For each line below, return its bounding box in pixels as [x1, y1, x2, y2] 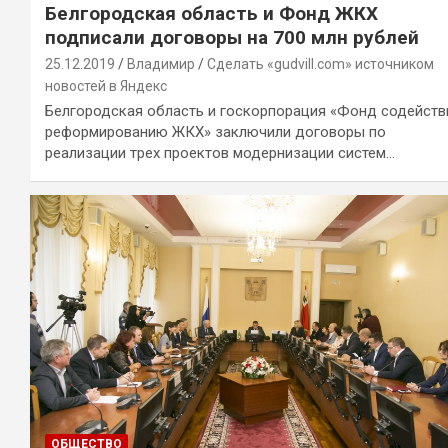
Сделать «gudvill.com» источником [207, 56, 434, 73]
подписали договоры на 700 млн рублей [45, 26, 419, 50]
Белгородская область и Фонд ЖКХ [45, 2, 378, 26]
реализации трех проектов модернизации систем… [45, 144, 395, 163]
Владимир [127, 56, 195, 73]
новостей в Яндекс [45, 78, 167, 95]
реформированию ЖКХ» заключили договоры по [45, 123, 386, 142]
